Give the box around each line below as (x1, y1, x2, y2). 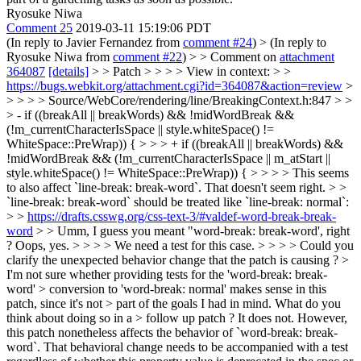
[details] (48, 64, 89, 78)
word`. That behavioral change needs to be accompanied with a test (6, 340, 348, 354)
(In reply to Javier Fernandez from (6, 35, 183, 49)
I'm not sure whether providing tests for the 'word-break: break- (6, 268, 327, 281)
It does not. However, (234, 311, 347, 325)
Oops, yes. (12, 239, 73, 252)
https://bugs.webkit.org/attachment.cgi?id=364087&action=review (6, 79, 342, 93)
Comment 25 (6, 21, 73, 35)
